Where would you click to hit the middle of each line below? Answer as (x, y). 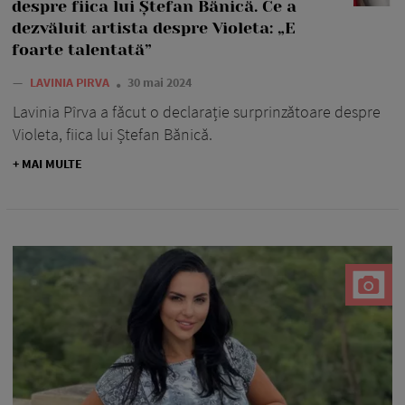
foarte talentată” (82, 49)
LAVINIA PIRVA (71, 82)
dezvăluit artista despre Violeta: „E (154, 28)
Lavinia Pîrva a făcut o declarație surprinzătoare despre (197, 111)
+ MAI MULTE (47, 163)
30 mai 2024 (160, 82)
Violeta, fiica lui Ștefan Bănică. (113, 134)
